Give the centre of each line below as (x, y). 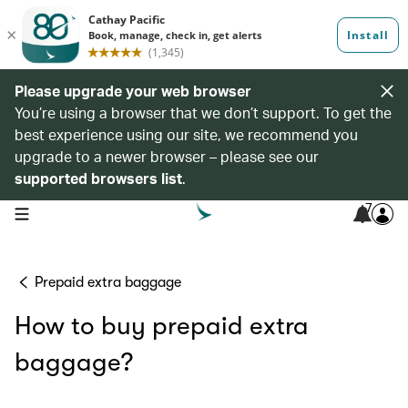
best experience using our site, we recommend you (186, 134)
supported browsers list (98, 178)
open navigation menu (71, 212)
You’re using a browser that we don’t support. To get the (203, 112)
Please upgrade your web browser (133, 91)
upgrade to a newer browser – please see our (167, 156)
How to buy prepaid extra (162, 326)
